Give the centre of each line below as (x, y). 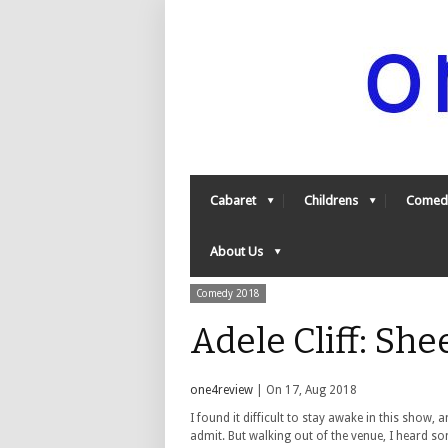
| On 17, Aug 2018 (305, 390)
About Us (236, 251)
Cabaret (233, 200)
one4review (221, 390)
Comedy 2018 (228, 293)
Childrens (331, 200)
